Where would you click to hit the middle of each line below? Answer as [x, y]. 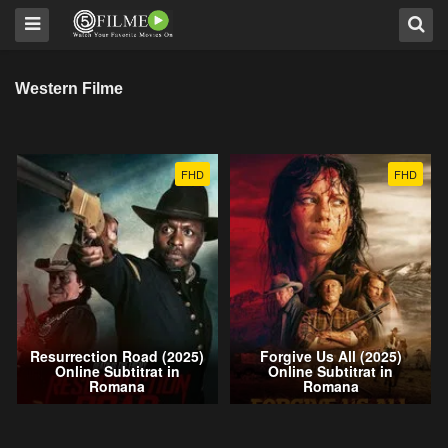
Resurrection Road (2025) [117, 356]
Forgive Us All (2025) [330, 356]
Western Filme [69, 88]
